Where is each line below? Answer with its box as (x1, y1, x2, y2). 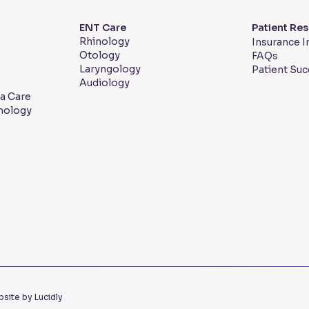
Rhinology (79, 35, 130, 48)
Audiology (79, 77, 130, 90)
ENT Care (79, 21, 127, 34)
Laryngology (79, 63, 141, 76)
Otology (79, 49, 121, 62)
